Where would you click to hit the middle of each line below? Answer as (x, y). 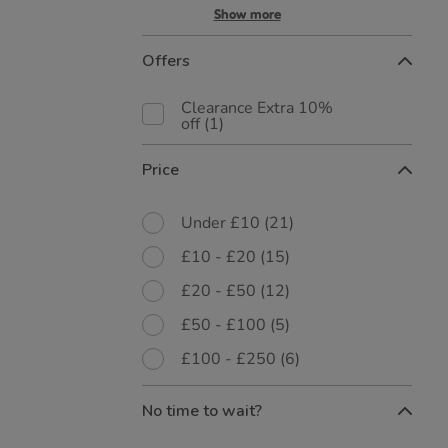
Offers (166, 61)
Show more (247, 14)
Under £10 (222, 223)
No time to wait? (202, 411)
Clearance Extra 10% (257, 108)
